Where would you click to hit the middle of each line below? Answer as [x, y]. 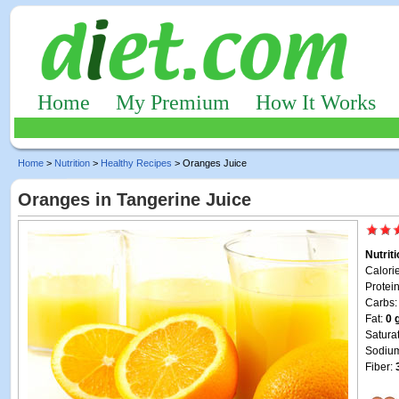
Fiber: [380, 367]
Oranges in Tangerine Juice [134, 199]
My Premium [173, 102]
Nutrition [72, 163]
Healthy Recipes [136, 163]
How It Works [316, 102]
